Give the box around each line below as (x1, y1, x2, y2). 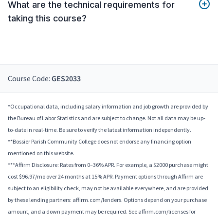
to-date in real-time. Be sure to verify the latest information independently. (8, 126, 191, 134)
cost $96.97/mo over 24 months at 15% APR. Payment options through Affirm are (8, 173, 203, 181)
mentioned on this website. (8, 149, 74, 157)
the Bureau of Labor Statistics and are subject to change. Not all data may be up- (8, 114, 205, 122)
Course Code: (8, 73, 52, 84)
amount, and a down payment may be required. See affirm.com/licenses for (8, 208, 196, 216)
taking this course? (8, 13, 87, 24)
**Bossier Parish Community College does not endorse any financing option (8, 138, 191, 145)
